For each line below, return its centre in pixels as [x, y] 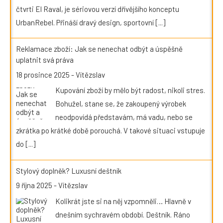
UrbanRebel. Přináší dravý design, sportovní [86, 22]
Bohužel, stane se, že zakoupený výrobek [121, 104]
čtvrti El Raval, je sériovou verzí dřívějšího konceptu [98, 9]
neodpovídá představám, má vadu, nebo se [124, 117]
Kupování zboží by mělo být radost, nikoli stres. [130, 90]
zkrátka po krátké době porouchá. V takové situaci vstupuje [111, 130]
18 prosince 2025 [43, 74]
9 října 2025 [34, 185]
